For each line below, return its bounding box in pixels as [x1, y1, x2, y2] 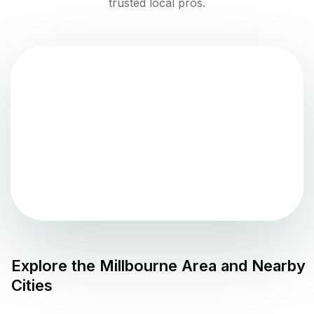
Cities [11, 275, 53, 294]
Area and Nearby [177, 256, 306, 275]
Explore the [11, 256, 100, 275]
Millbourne [100, 256, 177, 275]
